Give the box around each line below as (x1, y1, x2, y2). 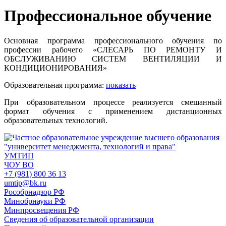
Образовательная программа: (4, 80, 106, 89)
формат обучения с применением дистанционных (4, 106, 222, 116)
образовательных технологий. (4, 116, 107, 125)
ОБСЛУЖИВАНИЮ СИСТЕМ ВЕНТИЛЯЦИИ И (4, 54, 222, 63)
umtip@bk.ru (4, 178, 46, 187)
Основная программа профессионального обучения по (4, 36, 222, 45)
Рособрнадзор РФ (4, 187, 65, 196)
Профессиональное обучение (4, 7, 211, 25)
